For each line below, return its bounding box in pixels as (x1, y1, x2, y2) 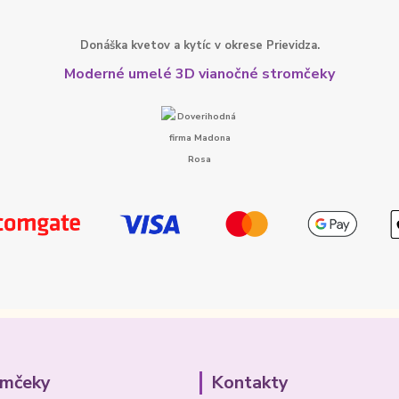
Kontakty (211, 370, 289, 395)
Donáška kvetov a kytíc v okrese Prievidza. (79, 37, 320, 53)
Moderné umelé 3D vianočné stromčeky (64, 63, 335, 84)
